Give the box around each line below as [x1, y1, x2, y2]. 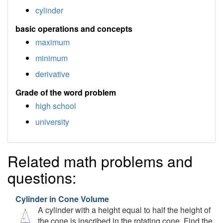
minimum [35, 52, 68, 64]
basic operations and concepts [15, 23, 132, 34]
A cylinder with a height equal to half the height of [38, 204, 211, 216]
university [35, 116, 69, 127]
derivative [35, 68, 70, 80]
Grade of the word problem [15, 87, 116, 98]
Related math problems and [7, 150, 193, 172]
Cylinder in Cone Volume [15, 193, 109, 205]
